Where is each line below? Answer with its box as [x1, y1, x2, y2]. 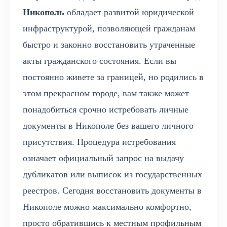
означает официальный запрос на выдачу [23, 153, 184, 164]
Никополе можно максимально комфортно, [23, 202, 192, 212]
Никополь [23, 7, 64, 18]
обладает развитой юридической [64, 7, 194, 18]
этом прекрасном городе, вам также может [23, 88, 189, 99]
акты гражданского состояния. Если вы [23, 56, 176, 66]
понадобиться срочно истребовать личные [23, 104, 188, 115]
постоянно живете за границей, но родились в [23, 72, 204, 83]
